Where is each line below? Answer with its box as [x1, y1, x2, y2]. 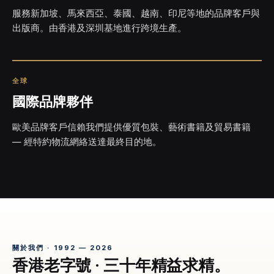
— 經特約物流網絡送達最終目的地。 [12, 136, 161, 147]
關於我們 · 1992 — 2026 [12, 243, 113, 252]
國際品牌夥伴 [12, 92, 93, 111]
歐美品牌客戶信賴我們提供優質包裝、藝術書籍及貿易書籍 [12, 122, 251, 132]
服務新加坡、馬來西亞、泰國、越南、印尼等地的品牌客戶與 [12, 8, 260, 18]
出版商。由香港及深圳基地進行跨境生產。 [12, 23, 187, 33]
